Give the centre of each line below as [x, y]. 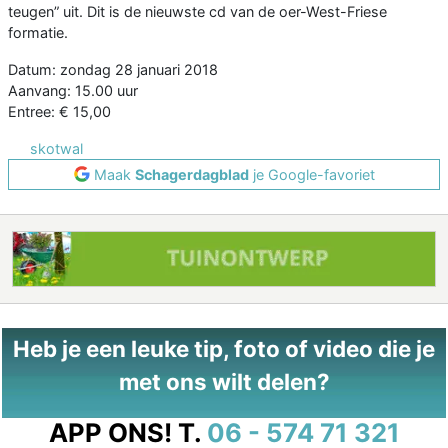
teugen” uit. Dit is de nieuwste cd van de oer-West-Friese [197, 11]
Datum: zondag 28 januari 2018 [113, 69]
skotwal [56, 148]
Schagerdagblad [191, 174]
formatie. [38, 32]
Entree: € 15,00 [59, 111]
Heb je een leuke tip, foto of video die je [224, 348]
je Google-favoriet [311, 174]
